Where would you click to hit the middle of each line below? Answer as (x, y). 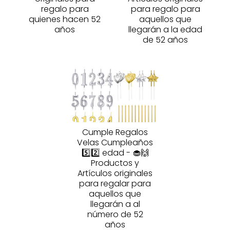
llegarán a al (115, 204)
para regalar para (115, 183)
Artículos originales (115, 173)
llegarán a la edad (165, 29)
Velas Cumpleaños (115, 142)
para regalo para (165, 9)
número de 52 (115, 214)
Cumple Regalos (115, 132)
